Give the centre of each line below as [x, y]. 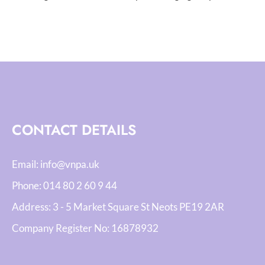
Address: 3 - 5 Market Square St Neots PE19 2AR [118, 207]
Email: [26, 164]
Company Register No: [62, 228]
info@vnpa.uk [70, 164]
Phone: [28, 185]
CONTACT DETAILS [74, 130]
